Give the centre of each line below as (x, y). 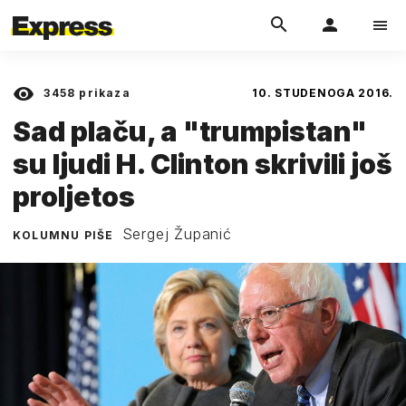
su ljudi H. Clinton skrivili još (203, 164)
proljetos (74, 196)
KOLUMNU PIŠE (65, 235)
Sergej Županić (177, 233)
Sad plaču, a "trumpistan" (190, 131)
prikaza (103, 93)
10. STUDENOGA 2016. (323, 93)
